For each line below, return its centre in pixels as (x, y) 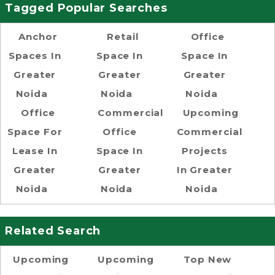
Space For (35, 132)
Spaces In (35, 56)
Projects (204, 151)
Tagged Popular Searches (86, 8)
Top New (208, 259)
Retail (123, 37)
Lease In (35, 151)
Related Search (53, 231)
